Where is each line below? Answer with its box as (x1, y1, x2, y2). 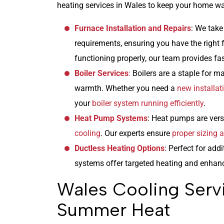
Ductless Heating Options (74, 143, 164, 153)
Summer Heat (57, 198, 170, 220)
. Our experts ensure (100, 128, 172, 138)
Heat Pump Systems (74, 113, 147, 123)
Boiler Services (74, 68, 128, 78)
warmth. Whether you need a (74, 83, 177, 93)
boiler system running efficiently (92, 98, 203, 108)
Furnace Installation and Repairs (74, 23, 191, 33)
